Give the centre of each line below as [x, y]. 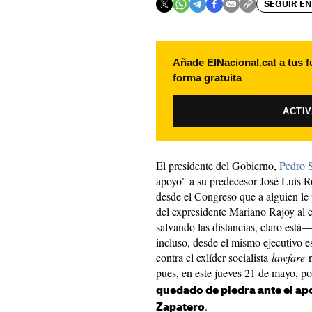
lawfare [288, 257]
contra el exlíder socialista [214, 257]
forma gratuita [207, 78]
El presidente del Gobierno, [218, 165]
